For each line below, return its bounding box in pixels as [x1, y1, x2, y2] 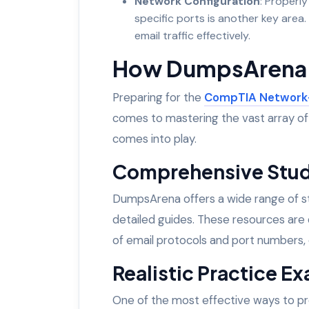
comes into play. [112, 130, 197, 146]
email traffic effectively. [134, 28, 250, 43]
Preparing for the [112, 89, 204, 105]
